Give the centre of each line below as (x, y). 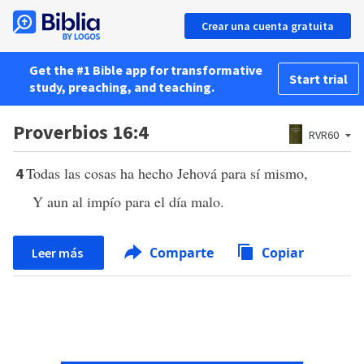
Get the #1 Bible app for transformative (146, 70)
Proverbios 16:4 (81, 132)
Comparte (182, 253)
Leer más (58, 253)
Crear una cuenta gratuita (268, 26)
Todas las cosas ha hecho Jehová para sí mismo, (167, 173)
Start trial (318, 79)
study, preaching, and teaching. (122, 87)
